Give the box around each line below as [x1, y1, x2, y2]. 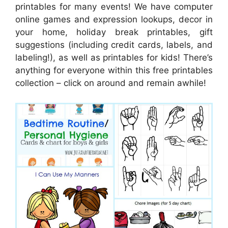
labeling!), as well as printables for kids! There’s [15, 52, 213, 63]
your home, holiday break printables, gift [15, 27, 213, 37]
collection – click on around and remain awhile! [15, 78, 206, 88]
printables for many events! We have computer [15, 2, 213, 12]
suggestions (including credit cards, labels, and [15, 40, 213, 50]
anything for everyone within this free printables [15, 65, 213, 75]
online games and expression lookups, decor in [15, 14, 213, 24]
